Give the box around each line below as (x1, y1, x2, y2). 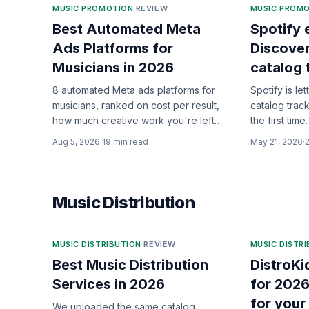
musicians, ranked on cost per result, (52, 99, 219, 111)
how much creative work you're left (52, 114, 215, 126)
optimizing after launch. (52, 145, 157, 157)
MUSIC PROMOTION (52, 3, 134, 13)
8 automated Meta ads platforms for (52, 84, 215, 96)
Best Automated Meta (52, 21, 201, 37)
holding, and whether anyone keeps (52, 130, 218, 141)
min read (111, 137, 148, 147)
